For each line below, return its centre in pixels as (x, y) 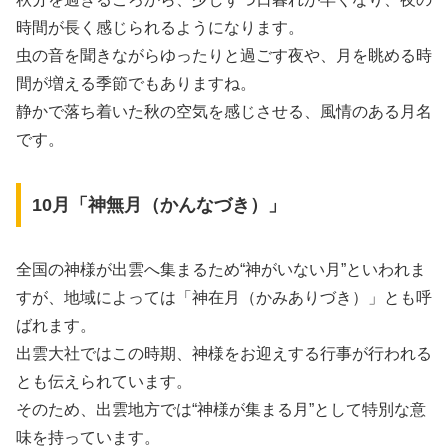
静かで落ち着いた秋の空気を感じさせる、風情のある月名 (224, 112)
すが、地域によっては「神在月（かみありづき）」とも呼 (224, 298)
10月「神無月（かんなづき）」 (158, 205)
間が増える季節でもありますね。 (136, 84)
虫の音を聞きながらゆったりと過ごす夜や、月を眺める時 (224, 56)
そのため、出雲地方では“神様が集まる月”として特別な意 (221, 410)
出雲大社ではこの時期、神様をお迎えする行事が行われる (224, 354)
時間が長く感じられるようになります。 (160, 28)
